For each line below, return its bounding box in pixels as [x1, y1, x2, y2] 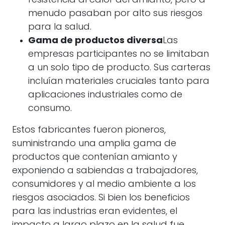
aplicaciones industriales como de [28, 90, 182, 100]
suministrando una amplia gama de [12, 139, 176, 149]
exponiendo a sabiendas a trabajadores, [12, 166, 198, 176]
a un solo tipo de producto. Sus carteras [28, 63, 210, 73]
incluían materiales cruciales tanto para [28, 77, 209, 86]
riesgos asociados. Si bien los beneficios [12, 193, 190, 203]
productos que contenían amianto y [12, 153, 177, 162]
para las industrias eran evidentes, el [12, 207, 177, 216]
